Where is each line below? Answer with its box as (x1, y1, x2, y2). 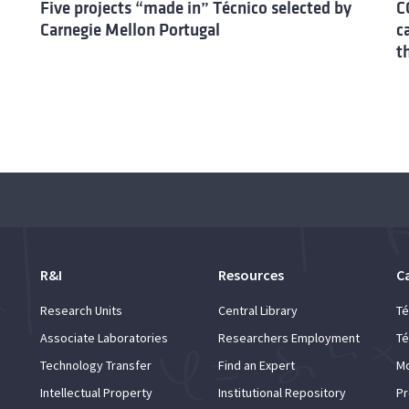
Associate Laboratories (40, 329, 168, 346)
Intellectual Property (40, 383, 152, 401)
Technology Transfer (40, 356, 152, 373)
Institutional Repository (218, 383, 346, 401)
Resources (218, 265, 284, 284)
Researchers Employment (218, 329, 360, 346)
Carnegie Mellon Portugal (40, 20, 220, 39)
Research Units (40, 301, 122, 319)
